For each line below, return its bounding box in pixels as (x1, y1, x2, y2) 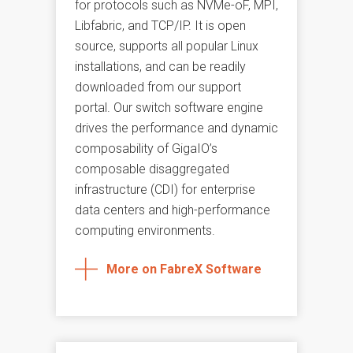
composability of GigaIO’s (74, 141, 217, 157)
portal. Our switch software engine (74, 100, 263, 116)
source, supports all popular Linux (74, 39, 258, 54)
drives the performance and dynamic (74, 121, 278, 136)
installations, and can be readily (74, 59, 246, 75)
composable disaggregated (74, 162, 229, 177)
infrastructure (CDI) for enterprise (74, 182, 255, 198)
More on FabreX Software (106, 262, 262, 277)
